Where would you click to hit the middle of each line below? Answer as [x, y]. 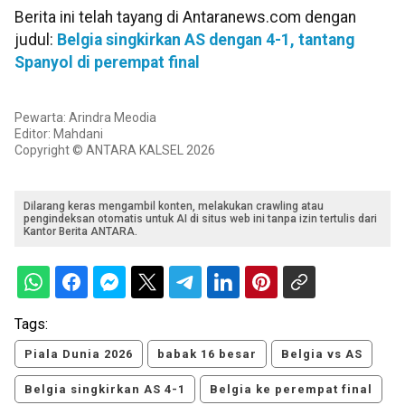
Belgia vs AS [322, 353]
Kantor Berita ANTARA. [80, 231]
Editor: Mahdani [59, 133]
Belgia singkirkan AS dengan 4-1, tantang [206, 40]
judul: [36, 40]
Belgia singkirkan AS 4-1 [105, 389]
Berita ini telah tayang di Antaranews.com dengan [185, 18]
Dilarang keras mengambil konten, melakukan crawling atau [174, 206]
